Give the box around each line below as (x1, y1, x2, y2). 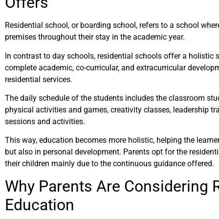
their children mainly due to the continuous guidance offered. (5, 159, 214, 169)
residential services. (5, 74, 72, 84)
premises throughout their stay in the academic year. (5, 32, 187, 42)
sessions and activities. (5, 116, 87, 126)
